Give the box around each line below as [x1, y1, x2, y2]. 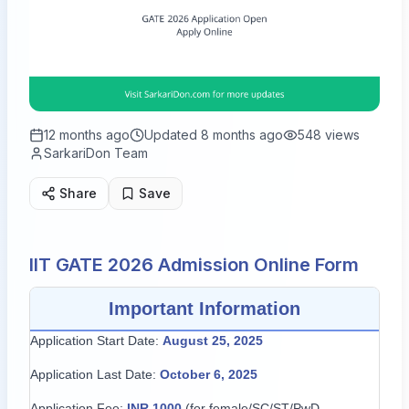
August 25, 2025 [163, 332, 263, 348]
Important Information [109, 298, 300, 319]
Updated [144, 126, 201, 142]
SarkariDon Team [44, 144, 148, 161]
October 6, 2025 [160, 366, 257, 382]
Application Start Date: [30, 332, 163, 348]
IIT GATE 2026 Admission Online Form [29, 253, 359, 276]
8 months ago [201, 126, 283, 142]
